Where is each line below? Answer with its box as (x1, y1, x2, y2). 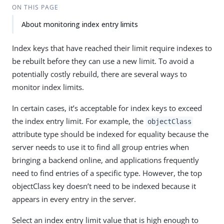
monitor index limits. (12, 82, 84, 92)
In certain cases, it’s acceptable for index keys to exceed (12, 103, 202, 113)
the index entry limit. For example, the (12, 116, 145, 126)
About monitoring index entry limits (21, 19, 138, 29)
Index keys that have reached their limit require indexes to (12, 43, 212, 53)
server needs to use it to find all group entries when (12, 142, 189, 152)
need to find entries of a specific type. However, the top (12, 168, 202, 178)
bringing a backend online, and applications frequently (12, 155, 199, 165)
